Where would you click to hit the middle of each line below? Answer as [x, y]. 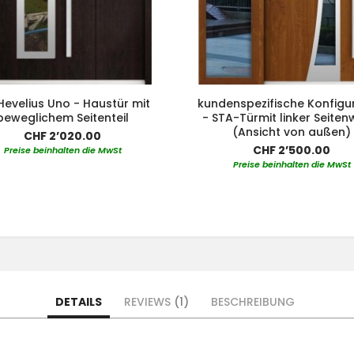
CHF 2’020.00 [62, 136]
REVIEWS [149, 301]
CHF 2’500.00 [292, 150]
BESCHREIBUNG [253, 301]
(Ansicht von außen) [292, 132]
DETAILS [79, 301]
